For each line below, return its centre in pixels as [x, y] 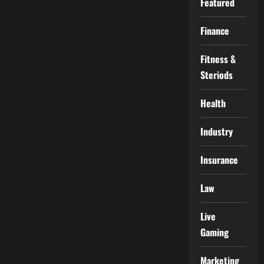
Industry [217, 131]
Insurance [219, 160]
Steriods [217, 75]
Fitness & [218, 59]
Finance [215, 31]
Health [213, 103]
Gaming [214, 232]
